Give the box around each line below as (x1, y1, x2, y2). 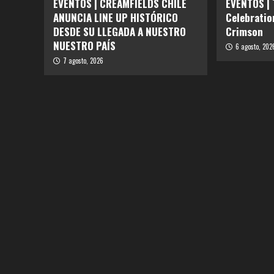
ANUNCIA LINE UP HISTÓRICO (53, 10, 178, 26)
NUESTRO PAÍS (53, 38, 116, 54)
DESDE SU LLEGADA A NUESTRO (53, 24, 186, 40)
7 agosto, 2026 (63, 56, 103, 66)
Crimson (226, 24, 264, 40)
